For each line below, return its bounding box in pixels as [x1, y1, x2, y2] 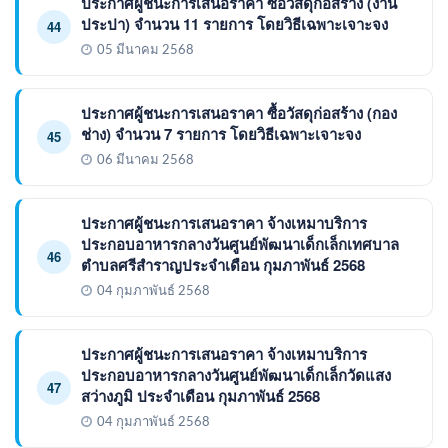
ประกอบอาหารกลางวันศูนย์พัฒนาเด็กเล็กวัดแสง [81, 363, 391, 386]
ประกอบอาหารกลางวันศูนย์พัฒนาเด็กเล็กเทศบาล [81, 232, 399, 255]
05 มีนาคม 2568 [97, 43, 194, 57]
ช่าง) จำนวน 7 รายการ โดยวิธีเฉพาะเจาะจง [81, 122, 361, 145]
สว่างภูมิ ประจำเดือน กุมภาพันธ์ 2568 [81, 384, 320, 407]
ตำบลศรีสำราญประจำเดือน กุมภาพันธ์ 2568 [81, 253, 365, 276]
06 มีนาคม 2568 [97, 153, 194, 167]
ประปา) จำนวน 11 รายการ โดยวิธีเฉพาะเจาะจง [81, 12, 388, 35]
